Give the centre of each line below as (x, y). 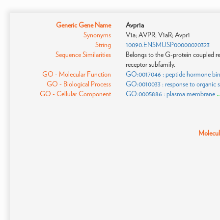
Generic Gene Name (83, 25)
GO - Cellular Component (75, 94)
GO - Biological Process (79, 84)
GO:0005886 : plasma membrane (170, 94)
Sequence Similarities (83, 55)
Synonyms (97, 35)
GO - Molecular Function (76, 74)
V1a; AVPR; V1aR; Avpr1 (158, 35)
